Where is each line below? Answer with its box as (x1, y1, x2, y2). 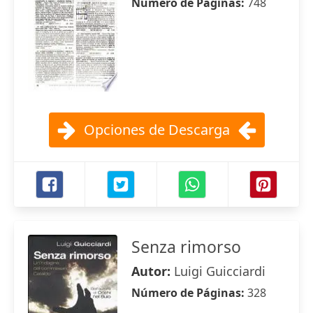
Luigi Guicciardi (174, 263, 265, 279)
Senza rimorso (131, 235, 241, 258)
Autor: (131, 263, 174, 279)
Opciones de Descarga (83, 120, 230, 139)
